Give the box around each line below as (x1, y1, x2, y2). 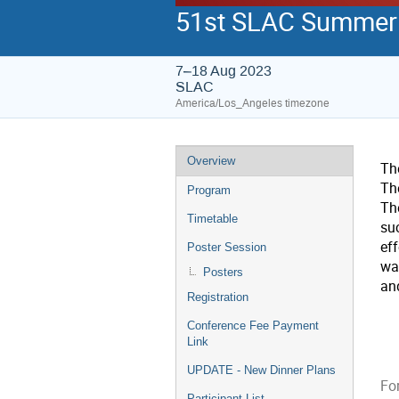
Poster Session (187, 240, 266, 254)
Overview (187, 154, 235, 167)
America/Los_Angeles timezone (175, 96, 330, 110)
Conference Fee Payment (187, 319, 319, 332)
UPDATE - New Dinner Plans (187, 363, 336, 377)
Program (187, 183, 231, 197)
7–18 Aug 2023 (175, 61, 272, 80)
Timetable (187, 212, 238, 225)
